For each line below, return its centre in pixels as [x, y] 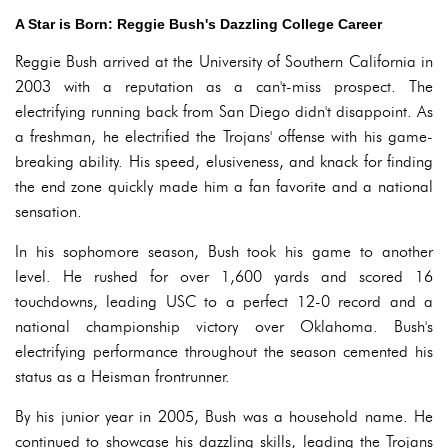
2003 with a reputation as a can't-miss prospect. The [224, 86]
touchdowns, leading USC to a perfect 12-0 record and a [224, 301]
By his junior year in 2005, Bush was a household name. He [224, 416]
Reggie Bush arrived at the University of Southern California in [224, 61]
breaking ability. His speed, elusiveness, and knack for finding [224, 161]
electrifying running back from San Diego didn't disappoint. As [224, 111]
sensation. [48, 211]
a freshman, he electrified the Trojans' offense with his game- [224, 136]
